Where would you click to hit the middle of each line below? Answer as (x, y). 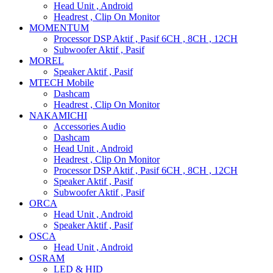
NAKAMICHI (58, 115)
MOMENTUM (59, 28)
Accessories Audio (90, 126)
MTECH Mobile (62, 83)
